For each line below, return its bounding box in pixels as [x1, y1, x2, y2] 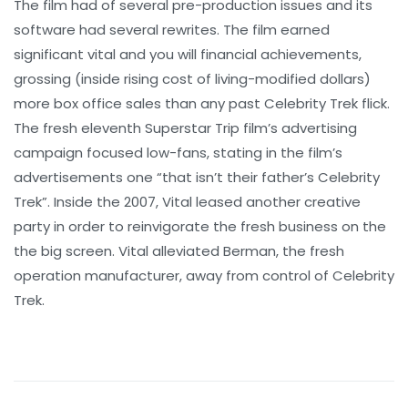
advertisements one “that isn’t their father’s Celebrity [14, 167, 380, 187]
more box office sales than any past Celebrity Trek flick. [14, 93, 390, 113]
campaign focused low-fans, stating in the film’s [14, 142, 342, 162]
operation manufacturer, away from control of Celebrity [14, 265, 394, 285]
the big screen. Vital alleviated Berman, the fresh [14, 240, 344, 260]
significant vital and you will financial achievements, [14, 44, 362, 64]
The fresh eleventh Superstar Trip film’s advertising [14, 117, 357, 138]
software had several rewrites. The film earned [14, 19, 330, 39]
